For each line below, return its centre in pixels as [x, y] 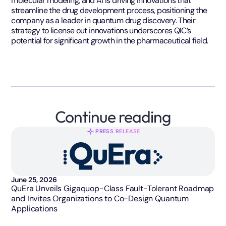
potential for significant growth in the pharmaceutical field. [110, 40]
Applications [34, 208]
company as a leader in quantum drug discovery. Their [103, 20]
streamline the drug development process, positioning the [109, 10]
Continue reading [113, 116]
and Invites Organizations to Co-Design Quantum [100, 198]
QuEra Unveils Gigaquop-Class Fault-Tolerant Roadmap [113, 188]
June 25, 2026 [34, 179]
